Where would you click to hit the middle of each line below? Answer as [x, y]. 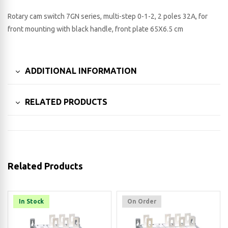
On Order [142, 201]
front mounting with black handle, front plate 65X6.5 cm [95, 29]
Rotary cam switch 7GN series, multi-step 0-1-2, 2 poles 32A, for [108, 17]
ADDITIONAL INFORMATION [81, 71]
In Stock [31, 201]
